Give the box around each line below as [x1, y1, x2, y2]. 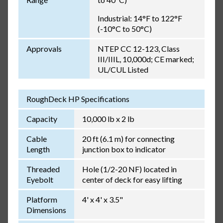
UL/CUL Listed [97, 65, 148, 75]
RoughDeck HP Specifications [26, 94, 129, 104]
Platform [26, 195, 57, 205]
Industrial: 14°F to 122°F [97, 13, 182, 23]
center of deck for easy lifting [82, 175, 182, 185]
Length [26, 144, 50, 154]
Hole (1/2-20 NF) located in [82, 164, 177, 174]
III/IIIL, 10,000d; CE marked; [97, 54, 194, 64]
